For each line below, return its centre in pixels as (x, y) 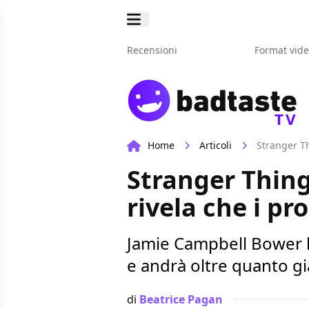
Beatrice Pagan (181, 299)
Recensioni (152, 50)
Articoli (216, 146)
